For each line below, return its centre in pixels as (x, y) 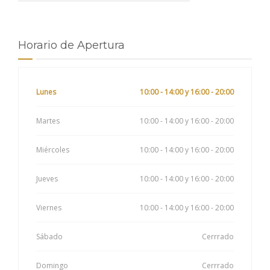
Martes (48, 121)
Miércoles (53, 149)
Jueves (47, 178)
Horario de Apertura (71, 45)
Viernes (49, 207)
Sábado (49, 236)
